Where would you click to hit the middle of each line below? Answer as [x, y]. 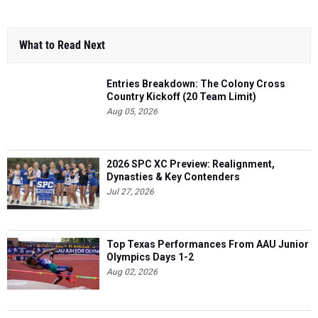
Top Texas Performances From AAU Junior [208, 244]
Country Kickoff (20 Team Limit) [181, 97]
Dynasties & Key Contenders [173, 177]
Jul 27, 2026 [130, 192]
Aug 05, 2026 [132, 111]
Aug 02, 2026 [132, 272]
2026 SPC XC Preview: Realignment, [191, 164]
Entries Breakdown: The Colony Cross [196, 84]
